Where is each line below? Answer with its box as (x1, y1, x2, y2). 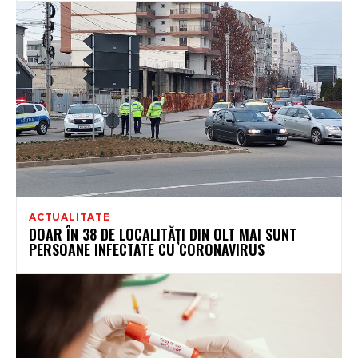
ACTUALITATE (29, 211, 110, 224)
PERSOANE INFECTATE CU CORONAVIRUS (29, 239, 265, 261)
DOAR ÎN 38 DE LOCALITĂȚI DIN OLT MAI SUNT (29, 224, 296, 245)
